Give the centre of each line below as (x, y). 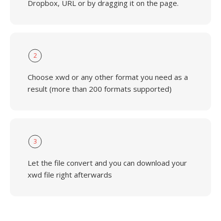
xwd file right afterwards (70, 175)
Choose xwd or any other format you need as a (108, 77)
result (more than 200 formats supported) (100, 89)
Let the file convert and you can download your (107, 163)
